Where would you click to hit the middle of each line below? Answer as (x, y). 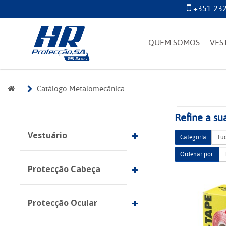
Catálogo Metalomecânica (81, 89)
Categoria (193, 137)
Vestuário (47, 135)
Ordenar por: (197, 154)
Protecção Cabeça (64, 169)
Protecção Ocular (63, 203)
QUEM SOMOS (174, 43)
